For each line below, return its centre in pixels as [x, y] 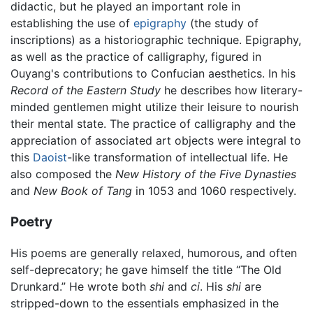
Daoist [50, 157]
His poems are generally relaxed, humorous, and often [154, 253]
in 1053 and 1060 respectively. [214, 190]
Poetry [31, 221]
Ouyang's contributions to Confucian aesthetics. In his [153, 73]
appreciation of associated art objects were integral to [156, 140]
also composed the [63, 174]
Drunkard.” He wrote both [80, 287]
